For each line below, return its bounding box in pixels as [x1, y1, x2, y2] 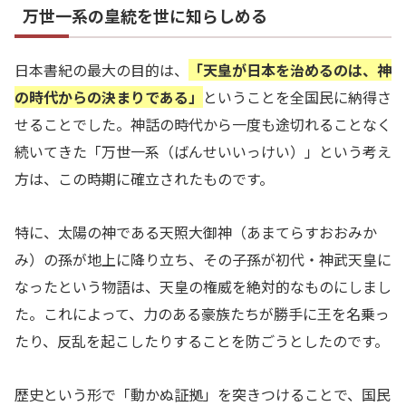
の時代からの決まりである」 [14, 86, 203, 109]
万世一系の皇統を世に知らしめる [23, 4, 267, 28]
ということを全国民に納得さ [203, 86, 391, 109]
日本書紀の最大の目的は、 [14, 59, 188, 82]
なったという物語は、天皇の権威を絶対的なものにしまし [14, 275, 391, 297]
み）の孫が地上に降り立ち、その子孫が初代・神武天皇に [14, 247, 391, 270]
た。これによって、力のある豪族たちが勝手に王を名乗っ [14, 302, 390, 324]
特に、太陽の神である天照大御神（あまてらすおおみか [14, 220, 377, 243]
